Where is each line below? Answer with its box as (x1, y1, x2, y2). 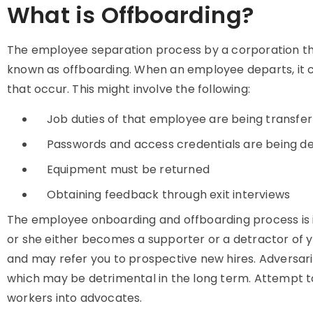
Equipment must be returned (46, 161, 210, 177)
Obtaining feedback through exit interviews (46, 187, 291, 203)
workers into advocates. (7, 290, 143, 306)
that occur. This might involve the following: (7, 81, 251, 97)
